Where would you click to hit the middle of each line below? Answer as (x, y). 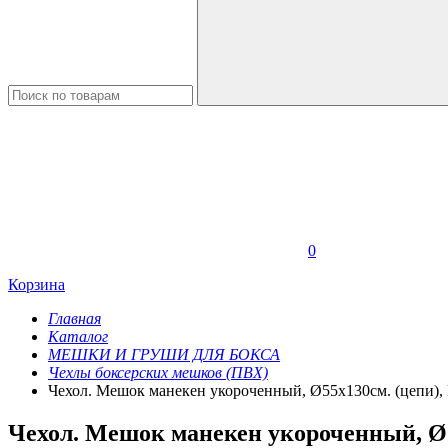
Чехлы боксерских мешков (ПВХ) (158, 372)
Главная (74, 318)
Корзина (36, 284)
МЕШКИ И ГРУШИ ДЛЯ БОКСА (164, 354)
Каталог (78, 336)
